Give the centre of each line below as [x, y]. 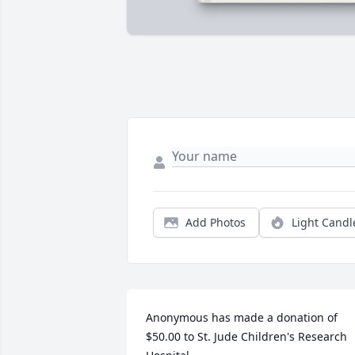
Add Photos [216, 223]
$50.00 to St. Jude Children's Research [246, 337]
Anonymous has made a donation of [242, 318]
